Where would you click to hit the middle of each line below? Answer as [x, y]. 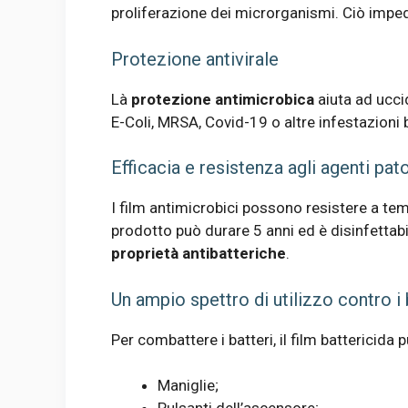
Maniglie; [188, 386]
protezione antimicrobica [223, 99]
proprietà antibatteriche [199, 254]
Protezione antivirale [195, 59]
